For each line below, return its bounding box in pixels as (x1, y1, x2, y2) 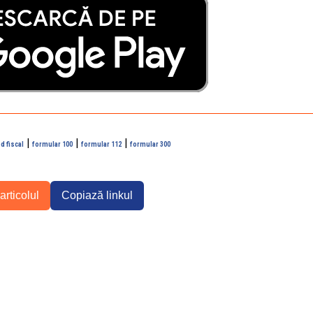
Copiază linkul (61, 189, 133, 201)
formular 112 (81, 140, 122, 148)
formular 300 (130, 140, 170, 148)
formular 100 (32, 140, 73, 148)
